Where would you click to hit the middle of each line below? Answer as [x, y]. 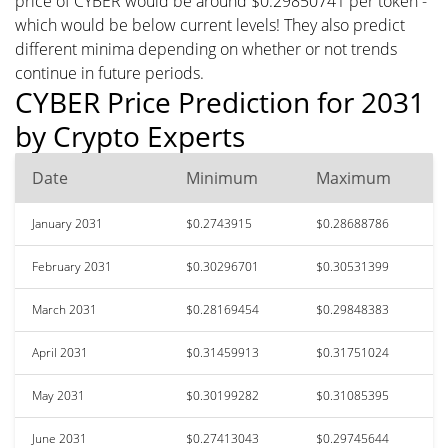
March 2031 [64, 309]
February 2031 [72, 266]
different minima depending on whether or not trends [206, 48]
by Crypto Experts [130, 135]
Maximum [353, 177]
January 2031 [67, 223]
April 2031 [60, 352]
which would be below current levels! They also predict [210, 24]
